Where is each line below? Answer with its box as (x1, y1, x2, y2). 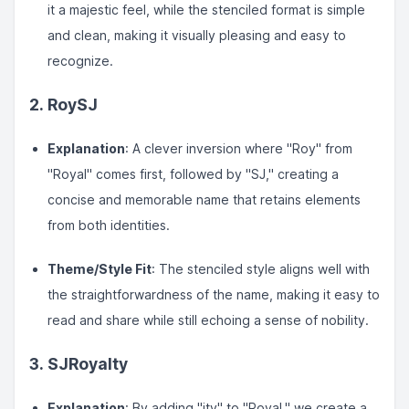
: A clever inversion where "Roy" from (125, 141, 352, 156)
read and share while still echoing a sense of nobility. (47, 312, 369, 328)
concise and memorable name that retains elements (47, 192, 361, 207)
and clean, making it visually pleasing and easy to (47, 27, 346, 43)
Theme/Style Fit (47, 261, 152, 277)
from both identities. (47, 217, 170, 233)
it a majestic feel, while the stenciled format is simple (47, 2, 365, 17)
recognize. (47, 53, 113, 68)
